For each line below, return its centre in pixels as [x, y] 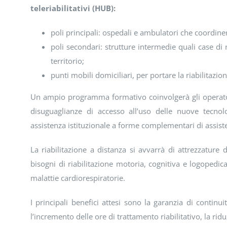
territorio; [67, 61]
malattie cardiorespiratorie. [78, 178]
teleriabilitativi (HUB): [73, 8]
